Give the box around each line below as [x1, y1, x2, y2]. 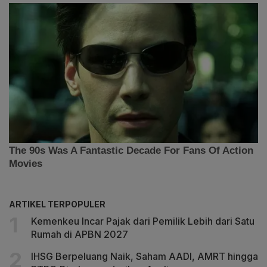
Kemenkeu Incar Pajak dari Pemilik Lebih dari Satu [31, 215, 254, 227]
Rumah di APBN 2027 [31, 228, 128, 240]
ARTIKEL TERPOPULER [9, 198, 105, 209]
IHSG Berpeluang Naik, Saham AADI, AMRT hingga [31, 250, 258, 262]
